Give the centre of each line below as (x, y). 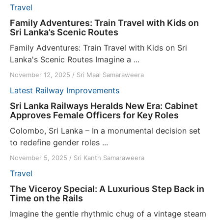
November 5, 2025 (39, 158)
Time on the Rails (46, 198)
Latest (21, 91)
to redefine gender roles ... (59, 143)
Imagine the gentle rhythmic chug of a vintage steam (108, 214)
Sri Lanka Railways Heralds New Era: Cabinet (104, 106)
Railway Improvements (77, 91)
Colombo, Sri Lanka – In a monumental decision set (105, 131)
